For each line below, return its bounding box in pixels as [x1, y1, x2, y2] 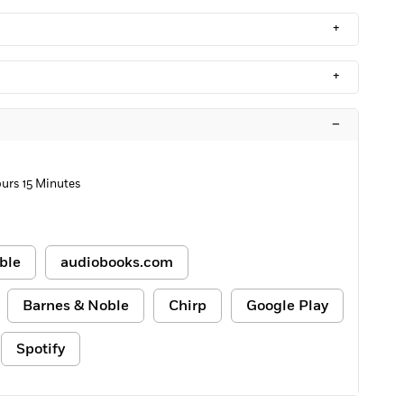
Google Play [246, 296, 328, 316]
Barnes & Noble [23, 296, 129, 316]
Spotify [16, 339, 65, 359]
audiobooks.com [60, 252, 173, 272]
